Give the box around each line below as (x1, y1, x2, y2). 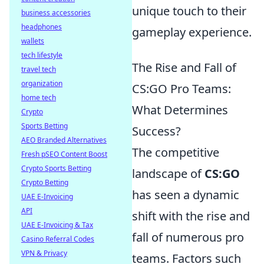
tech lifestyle (21, 50, 62, 60)
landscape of (132, 166, 204, 181)
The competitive (132, 144, 219, 160)
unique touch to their (132, 3, 246, 19)
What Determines (132, 102, 228, 118)
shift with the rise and (132, 208, 250, 224)
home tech (21, 93, 56, 103)
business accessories (21, 8, 91, 18)
